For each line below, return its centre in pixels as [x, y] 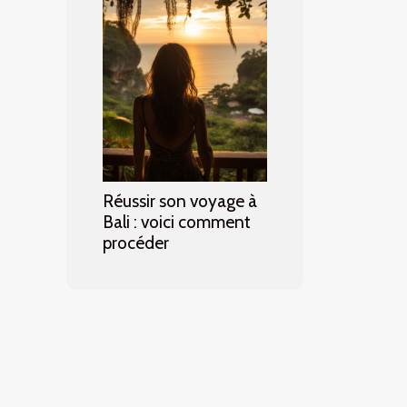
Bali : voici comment [177, 222]
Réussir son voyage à [180, 201]
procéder [136, 243]
